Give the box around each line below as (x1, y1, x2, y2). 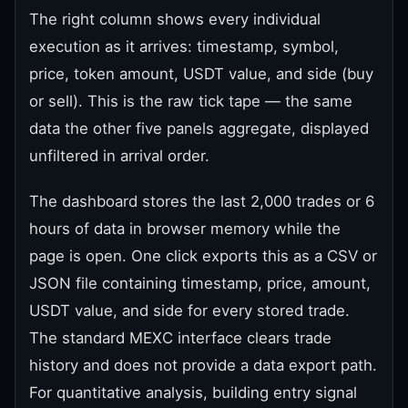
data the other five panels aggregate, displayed (29, 118, 369, 138)
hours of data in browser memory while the (29, 219, 341, 238)
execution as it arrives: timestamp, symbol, (29, 36, 339, 56)
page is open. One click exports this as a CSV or (29, 246, 377, 265)
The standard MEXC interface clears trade (29, 328, 331, 347)
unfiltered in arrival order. (29, 146, 209, 165)
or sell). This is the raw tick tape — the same (29, 91, 352, 110)
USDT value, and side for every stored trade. (29, 301, 350, 320)
